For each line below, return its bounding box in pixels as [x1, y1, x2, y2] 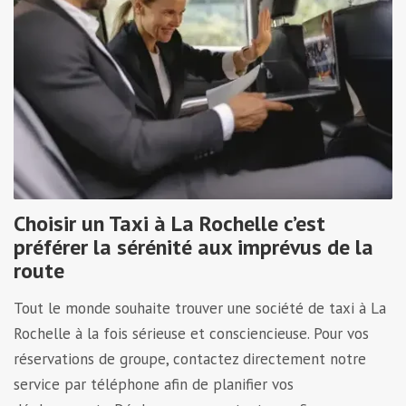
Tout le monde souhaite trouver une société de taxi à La [14, 297, 386, 318]
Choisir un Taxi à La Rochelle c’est [14, 208, 325, 237]
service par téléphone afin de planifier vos [14, 373, 294, 394]
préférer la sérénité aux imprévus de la [14, 232, 373, 261]
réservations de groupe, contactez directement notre [14, 348, 366, 369]
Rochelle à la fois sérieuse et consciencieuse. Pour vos [14, 323, 369, 343]
